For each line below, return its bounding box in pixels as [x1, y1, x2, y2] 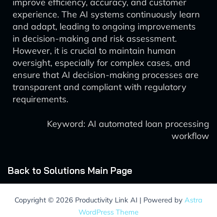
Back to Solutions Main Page [8, 165, 132, 176]
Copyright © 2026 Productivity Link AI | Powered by [15, 195, 185, 204]
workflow [171, 130, 209, 141]
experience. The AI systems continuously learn [13, 9, 200, 20]
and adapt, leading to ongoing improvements [13, 21, 196, 32]
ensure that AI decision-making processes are [13, 69, 199, 80]
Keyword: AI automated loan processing [47, 118, 209, 129]
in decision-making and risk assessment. [13, 33, 177, 44]
